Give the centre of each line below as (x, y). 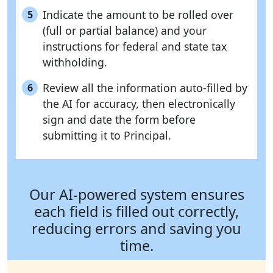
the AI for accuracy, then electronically (139, 104)
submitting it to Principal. (107, 136)
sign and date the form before (119, 120)
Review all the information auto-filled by (145, 88)
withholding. (75, 62)
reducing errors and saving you (136, 229)
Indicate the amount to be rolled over (138, 15)
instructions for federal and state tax (135, 47)
